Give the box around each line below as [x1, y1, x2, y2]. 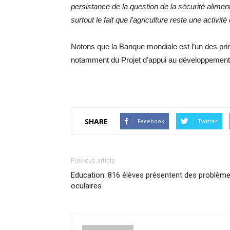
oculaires [71, 181, 102, 190]
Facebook [138, 117, 164, 125]
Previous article [71, 157, 115, 164]
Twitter [198, 117, 218, 125]
